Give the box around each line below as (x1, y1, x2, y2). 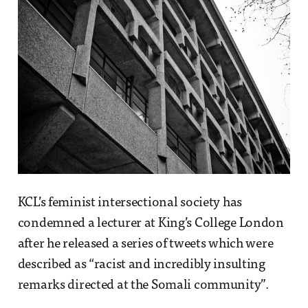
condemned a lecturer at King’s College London (17, 217, 284, 230)
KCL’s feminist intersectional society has (17, 196, 243, 210)
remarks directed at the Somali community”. (17, 278, 269, 292)
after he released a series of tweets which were (17, 237, 274, 251)
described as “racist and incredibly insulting (17, 258, 265, 272)
